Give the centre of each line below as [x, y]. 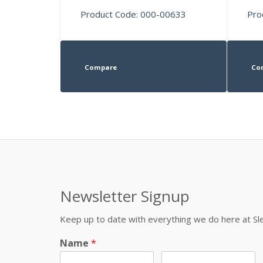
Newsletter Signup [125, 196]
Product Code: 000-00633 [134, 14]
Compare [100, 67]
